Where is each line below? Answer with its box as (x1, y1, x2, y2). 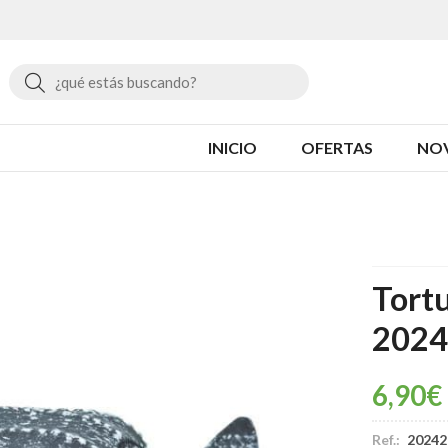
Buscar (43, 68, 105, 93)
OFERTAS (301, 137, 373, 157)
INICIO (208, 137, 257, 157)
